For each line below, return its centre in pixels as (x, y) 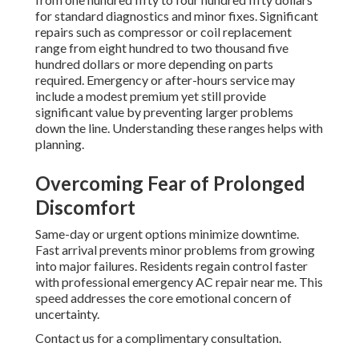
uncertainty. (67, 314)
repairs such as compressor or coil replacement (163, 32)
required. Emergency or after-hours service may (165, 80)
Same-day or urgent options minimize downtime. (167, 234)
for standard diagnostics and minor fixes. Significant (177, 16)
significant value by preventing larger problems (164, 112)
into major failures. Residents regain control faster (171, 266)
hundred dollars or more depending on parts (154, 64)
